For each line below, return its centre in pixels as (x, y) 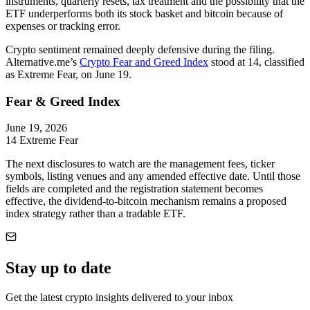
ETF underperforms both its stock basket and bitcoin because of (144, 14)
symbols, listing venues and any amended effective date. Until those (153, 176)
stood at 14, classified (256, 62)
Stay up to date (58, 268)
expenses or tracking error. (63, 26)
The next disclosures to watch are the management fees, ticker (140, 164)
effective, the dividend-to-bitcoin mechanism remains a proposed (146, 201)
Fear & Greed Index (63, 101)
